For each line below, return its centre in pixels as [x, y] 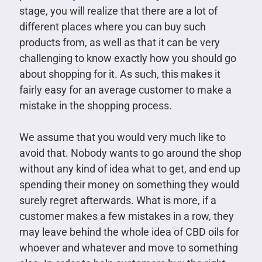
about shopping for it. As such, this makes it [120, 74]
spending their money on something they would [129, 184]
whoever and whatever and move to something [128, 247]
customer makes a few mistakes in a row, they [126, 216]
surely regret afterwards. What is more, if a [118, 200]
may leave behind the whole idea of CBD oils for [129, 232]
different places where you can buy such [112, 26]
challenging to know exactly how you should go [127, 58]
